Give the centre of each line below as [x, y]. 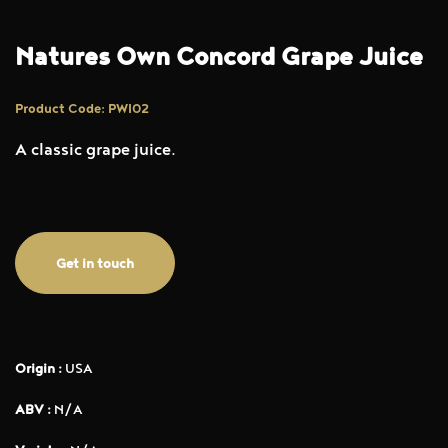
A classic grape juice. [95, 152]
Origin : [38, 370]
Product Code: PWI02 [82, 110]
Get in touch [95, 265]
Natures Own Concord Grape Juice [219, 60]
